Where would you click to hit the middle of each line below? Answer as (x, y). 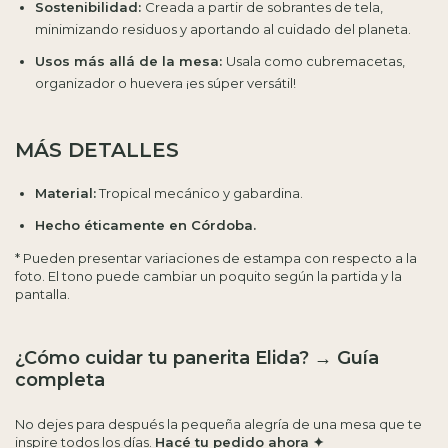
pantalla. (42, 294)
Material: (65, 193)
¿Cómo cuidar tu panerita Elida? (164, 358)
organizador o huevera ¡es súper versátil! (165, 83)
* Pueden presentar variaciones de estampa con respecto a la (216, 258)
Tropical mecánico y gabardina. (199, 193)
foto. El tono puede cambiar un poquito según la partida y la (208, 276)
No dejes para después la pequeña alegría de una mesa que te (218, 423)
